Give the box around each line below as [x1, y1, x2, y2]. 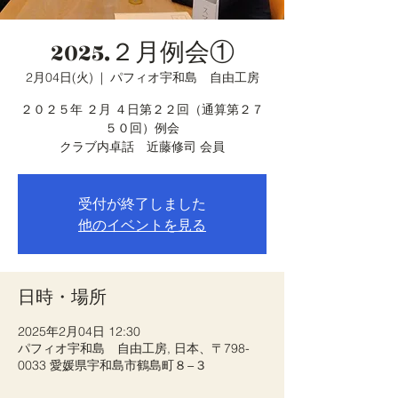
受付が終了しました [78, 195, 206, 212]
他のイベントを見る [78, 216, 206, 234]
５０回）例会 [105, 120, 179, 136]
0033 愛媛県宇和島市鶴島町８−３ [18, 357, 207, 373]
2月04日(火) [25, 69, 93, 85]
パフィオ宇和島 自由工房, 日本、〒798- [18, 340, 250, 356]
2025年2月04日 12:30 [18, 323, 140, 339]
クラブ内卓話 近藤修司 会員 [60, 139, 225, 155]
